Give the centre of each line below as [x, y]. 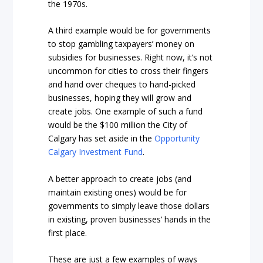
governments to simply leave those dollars [129, 205]
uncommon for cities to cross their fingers [129, 71]
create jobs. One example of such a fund [126, 112]
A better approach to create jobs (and [120, 178]
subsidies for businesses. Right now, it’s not [131, 58]
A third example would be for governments [130, 31]
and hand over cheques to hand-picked [122, 85]
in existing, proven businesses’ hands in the [130, 219]
